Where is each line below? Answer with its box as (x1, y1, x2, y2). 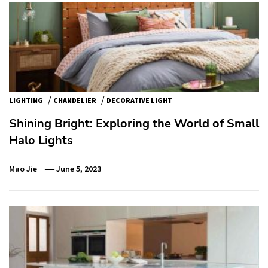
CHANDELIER (53, 95, 96, 105)
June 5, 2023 (56, 163, 102, 174)
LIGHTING (9, 95, 43, 105)
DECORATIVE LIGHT (106, 95, 172, 105)
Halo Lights (9, 132, 73, 148)
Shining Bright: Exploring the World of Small (9, 115, 259, 132)
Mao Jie (9, 163, 37, 174)
